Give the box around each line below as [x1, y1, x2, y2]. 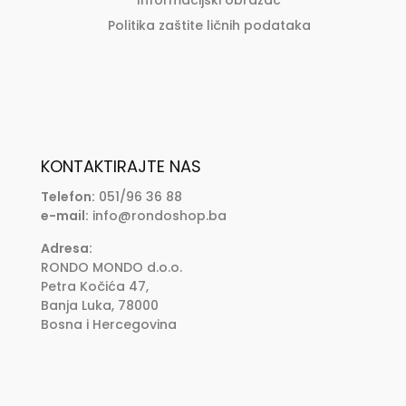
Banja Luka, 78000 [40, 295, 159, 314]
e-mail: [40, 206, 89, 225]
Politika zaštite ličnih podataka [107, 16, 311, 34]
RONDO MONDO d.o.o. [40, 257, 182, 276]
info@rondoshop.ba [88, 206, 227, 225]
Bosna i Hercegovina [40, 314, 177, 333]
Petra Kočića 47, [40, 276, 149, 295]
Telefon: [40, 187, 95, 206]
